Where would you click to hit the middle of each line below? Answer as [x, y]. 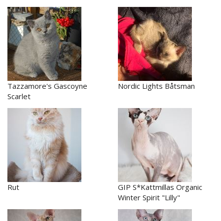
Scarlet [19, 96]
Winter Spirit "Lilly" [149, 197]
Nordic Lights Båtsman [156, 86]
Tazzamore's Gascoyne [47, 86]
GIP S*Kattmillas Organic [160, 187]
